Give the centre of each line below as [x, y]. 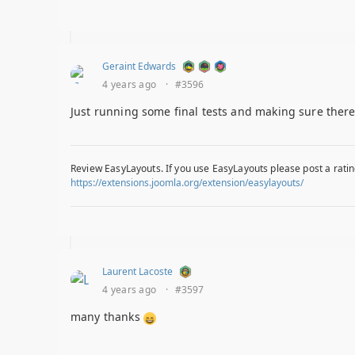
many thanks [107, 317]
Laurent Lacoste [137, 272]
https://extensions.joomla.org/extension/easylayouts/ [187, 183]
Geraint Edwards [139, 67]
